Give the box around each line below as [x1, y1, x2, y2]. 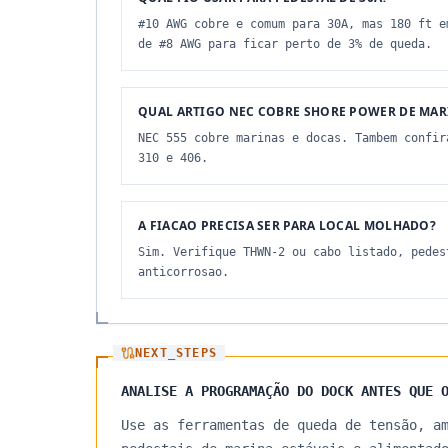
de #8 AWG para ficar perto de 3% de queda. [138, 37, 432, 51]
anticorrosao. [138, 265, 229, 279]
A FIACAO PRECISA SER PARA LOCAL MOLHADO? [138, 217, 436, 234]
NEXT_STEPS [135, 346, 217, 360]
